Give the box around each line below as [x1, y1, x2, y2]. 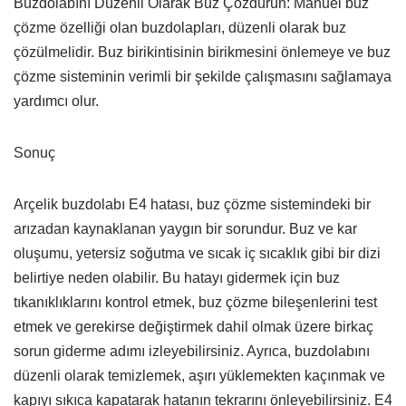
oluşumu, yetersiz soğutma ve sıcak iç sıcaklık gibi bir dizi [14, 245, 381, 261]
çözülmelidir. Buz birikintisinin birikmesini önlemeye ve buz [14, 43, 391, 60]
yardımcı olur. [14, 92, 99, 109]
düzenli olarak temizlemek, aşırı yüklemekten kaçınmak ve [14, 367, 385, 383]
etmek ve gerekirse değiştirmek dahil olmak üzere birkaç [14, 318, 373, 334]
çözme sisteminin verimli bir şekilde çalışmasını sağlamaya [14, 68, 391, 84]
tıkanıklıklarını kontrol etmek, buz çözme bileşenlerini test [14, 294, 377, 310]
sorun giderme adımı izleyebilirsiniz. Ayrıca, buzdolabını [14, 343, 370, 359]
